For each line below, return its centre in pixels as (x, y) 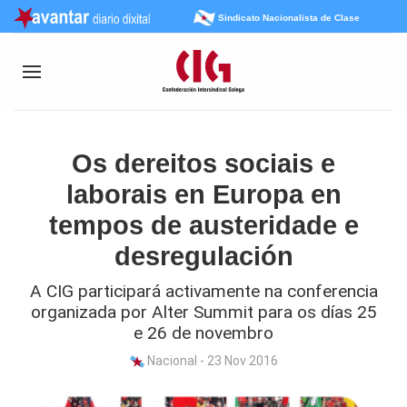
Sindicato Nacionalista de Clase (288, 17)
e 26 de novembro (203, 333)
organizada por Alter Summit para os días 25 (203, 312)
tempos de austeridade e (203, 225)
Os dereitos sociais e (203, 164)
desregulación (203, 256)
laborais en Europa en (203, 194)
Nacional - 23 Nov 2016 (211, 361)
